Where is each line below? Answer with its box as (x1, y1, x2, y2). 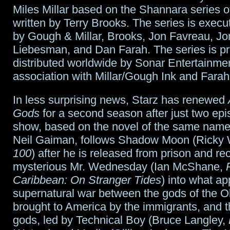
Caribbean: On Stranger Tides (13, 173, 161, 186)
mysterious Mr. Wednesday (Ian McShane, (13, 160, 226, 173)
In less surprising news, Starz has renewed (13, 93, 228, 106)
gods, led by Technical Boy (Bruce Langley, (13, 213, 228, 226)
